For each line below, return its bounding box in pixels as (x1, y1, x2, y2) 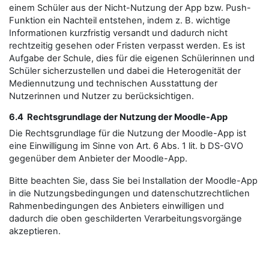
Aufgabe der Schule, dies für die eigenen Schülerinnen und (9, 53, 255, 64)
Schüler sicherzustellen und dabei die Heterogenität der (9, 65, 241, 76)
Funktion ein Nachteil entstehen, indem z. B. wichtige (9, 15, 231, 26)
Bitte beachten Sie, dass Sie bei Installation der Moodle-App (9, 175, 258, 186)
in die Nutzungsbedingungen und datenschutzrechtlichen (9, 188, 250, 199)
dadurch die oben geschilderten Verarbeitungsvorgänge (9, 213, 242, 224)
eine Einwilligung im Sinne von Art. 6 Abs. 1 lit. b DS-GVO (9, 141, 243, 151)
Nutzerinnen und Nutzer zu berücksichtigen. (9, 91, 194, 101)
